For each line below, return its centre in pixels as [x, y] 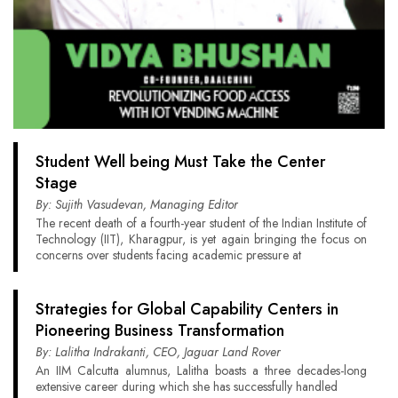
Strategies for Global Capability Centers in [187, 309]
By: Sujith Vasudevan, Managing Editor [137, 204]
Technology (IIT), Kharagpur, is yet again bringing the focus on [201, 239]
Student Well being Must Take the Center [180, 161]
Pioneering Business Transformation [160, 330]
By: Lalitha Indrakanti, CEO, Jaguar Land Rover [158, 351]
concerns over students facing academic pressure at [168, 255]
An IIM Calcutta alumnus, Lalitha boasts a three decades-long [201, 370]
